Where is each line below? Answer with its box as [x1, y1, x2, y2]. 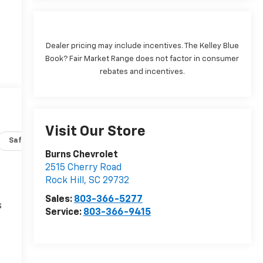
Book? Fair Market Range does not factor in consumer [45, 55, 240, 63]
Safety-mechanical [89, 137, 159, 145]
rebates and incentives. [99, 68, 185, 76]
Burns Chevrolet [45, 150, 118, 160]
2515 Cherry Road [45, 163, 122, 173]
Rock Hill [45, 176, 84, 186]
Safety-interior [9, 137, 65, 145]
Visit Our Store [45, 124, 146, 139]
